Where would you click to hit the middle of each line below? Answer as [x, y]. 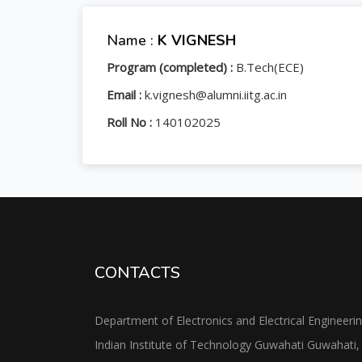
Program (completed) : [171, 67]
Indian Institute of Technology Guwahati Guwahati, [227, 345]
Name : [132, 40]
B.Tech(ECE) [270, 67]
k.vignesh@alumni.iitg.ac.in [216, 95]
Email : [126, 95]
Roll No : [131, 122]
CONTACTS [137, 273]
